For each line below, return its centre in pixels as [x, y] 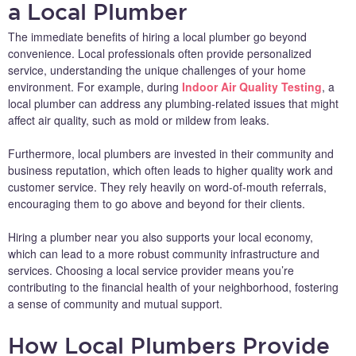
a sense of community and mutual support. [115, 303]
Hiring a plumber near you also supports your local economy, [161, 236]
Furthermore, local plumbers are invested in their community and [171, 153]
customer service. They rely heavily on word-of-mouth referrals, [167, 186]
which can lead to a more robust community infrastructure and [164, 253]
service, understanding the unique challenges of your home [157, 70]
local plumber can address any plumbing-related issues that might [173, 103]
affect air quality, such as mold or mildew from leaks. [139, 120]
